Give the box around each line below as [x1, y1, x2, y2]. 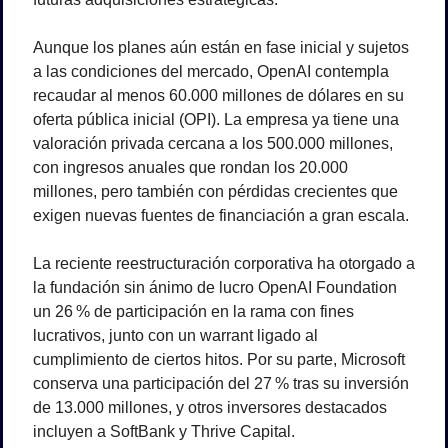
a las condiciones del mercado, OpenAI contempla [33, 62, 389, 80]
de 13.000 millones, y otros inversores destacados [33, 398, 387, 416]
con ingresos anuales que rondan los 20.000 [33, 158, 348, 176]
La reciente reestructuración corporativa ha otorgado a [33, 254, 415, 272]
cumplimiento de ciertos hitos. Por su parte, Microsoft [33, 350, 405, 368]
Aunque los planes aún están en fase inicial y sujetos [33, 38, 409, 56]
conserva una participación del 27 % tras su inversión [33, 374, 409, 392]
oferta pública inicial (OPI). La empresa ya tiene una [33, 110, 399, 128]
